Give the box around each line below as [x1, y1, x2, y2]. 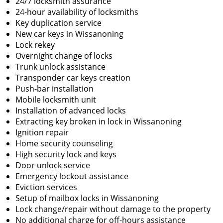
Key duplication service [15, 17, 102, 28]
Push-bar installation [15, 83, 94, 94]
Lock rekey [15, 39, 55, 50]
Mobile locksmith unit [15, 94, 96, 105]
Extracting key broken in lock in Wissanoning [15, 116, 182, 127]
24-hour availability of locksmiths [15, 6, 138, 17]
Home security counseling [15, 138, 113, 149]
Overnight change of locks [15, 50, 112, 61]
